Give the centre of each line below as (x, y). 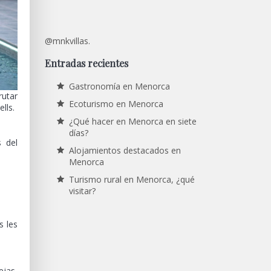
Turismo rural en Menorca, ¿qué (132, 179)
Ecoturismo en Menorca (116, 103)
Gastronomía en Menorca (119, 86)
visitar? (82, 191)
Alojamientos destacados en (125, 150)
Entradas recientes (86, 63)
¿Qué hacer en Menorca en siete (132, 121)
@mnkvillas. (67, 41)
